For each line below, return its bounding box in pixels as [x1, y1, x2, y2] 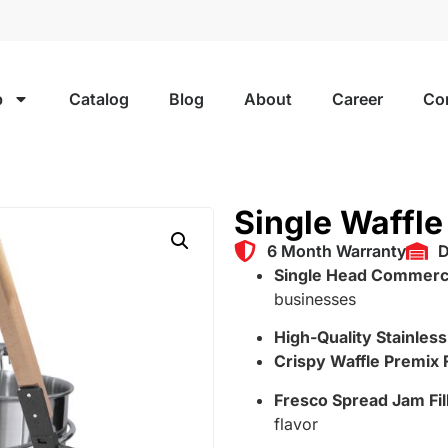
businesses [274, 288, 356, 309]
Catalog [69, 88, 129, 109]
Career [332, 88, 383, 109]
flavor [274, 413, 318, 434]
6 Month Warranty [266, 240, 406, 261]
